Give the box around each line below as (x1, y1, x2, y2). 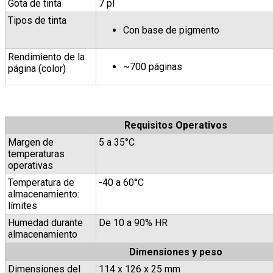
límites (8, 199, 37, 211)
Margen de (8, 136, 54, 148)
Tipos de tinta (8, 14, 66, 26)
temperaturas (8, 147, 65, 160)
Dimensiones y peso (129, 246, 222, 258)
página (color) (8, 62, 66, 74)
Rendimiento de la (8, 51, 85, 63)
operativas (8, 159, 53, 171)
